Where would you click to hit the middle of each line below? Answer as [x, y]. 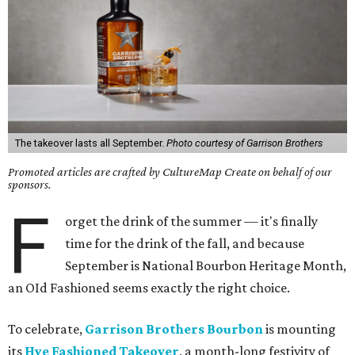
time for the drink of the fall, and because [185, 243]
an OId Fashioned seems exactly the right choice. [149, 288]
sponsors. [30, 184]
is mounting [300, 329]
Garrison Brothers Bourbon [174, 329]
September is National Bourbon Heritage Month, [206, 265]
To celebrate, [46, 329]
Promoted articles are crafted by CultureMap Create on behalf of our [170, 172]
